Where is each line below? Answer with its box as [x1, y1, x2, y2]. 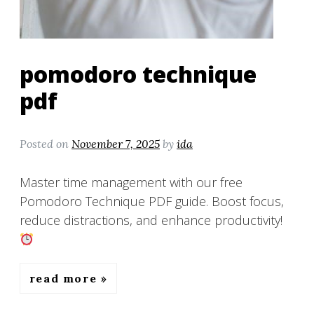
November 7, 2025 [71, 137, 160, 151]
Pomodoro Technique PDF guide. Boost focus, [20, 193, 284, 210]
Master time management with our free [20, 174, 243, 191]
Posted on [20, 137, 71, 151]
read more [29, 271, 101, 286]
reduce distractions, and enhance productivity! [20, 212, 282, 229]
